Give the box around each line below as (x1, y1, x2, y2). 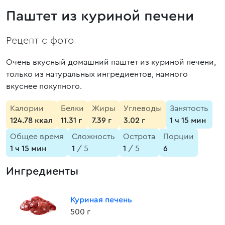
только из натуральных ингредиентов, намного (6, 70, 188, 78)
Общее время (10, 133, 64, 141)
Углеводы (124, 104, 162, 113)
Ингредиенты (6, 166, 78, 177)
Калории (10, 104, 44, 113)
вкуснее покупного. (6, 82, 82, 90)
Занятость (170, 104, 208, 113)
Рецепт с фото (6, 36, 74, 46)
